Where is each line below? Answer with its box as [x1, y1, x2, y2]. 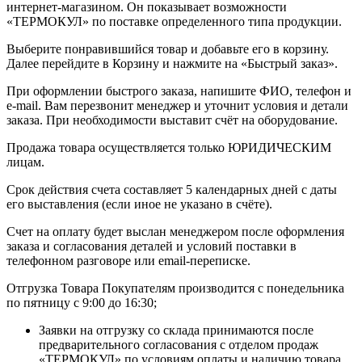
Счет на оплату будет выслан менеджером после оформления [6, 224, 344, 238]
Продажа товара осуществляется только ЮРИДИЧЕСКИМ [6, 140, 331, 154]
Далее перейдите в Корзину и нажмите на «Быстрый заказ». [6, 56, 338, 70]
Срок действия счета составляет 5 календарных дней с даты [6, 182, 337, 196]
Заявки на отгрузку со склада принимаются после [39, 322, 314, 337]
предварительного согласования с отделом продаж [39, 337, 318, 351]
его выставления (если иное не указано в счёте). [6, 196, 272, 211]
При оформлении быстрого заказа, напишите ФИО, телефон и [6, 83, 351, 98]
